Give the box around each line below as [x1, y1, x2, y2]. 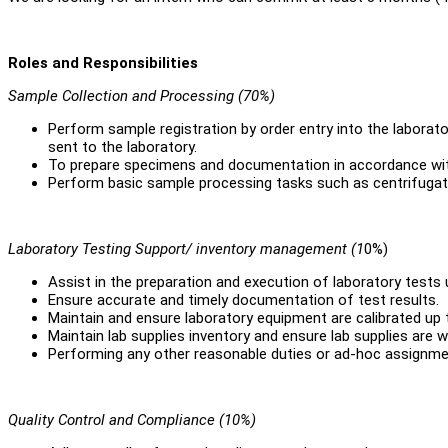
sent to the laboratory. [48, 137, 197, 156]
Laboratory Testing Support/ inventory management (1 [8, 239, 364, 258]
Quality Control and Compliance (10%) [8, 410, 256, 429]
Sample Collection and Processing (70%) [8, 86, 275, 105]
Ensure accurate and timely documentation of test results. [48, 290, 439, 309]
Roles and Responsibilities [8, 53, 198, 72]
